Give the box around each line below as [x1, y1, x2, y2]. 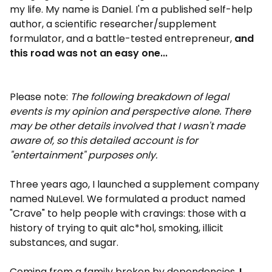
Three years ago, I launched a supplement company [10, 177, 259, 191]
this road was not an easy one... [10, 46, 168, 60]
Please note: [10, 90, 70, 104]
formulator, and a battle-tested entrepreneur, [10, 32, 234, 46]
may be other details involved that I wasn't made [10, 119, 245, 133]
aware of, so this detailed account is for [10, 134, 198, 148]
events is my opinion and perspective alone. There [10, 104, 251, 118]
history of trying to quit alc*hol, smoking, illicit [10, 221, 223, 235]
